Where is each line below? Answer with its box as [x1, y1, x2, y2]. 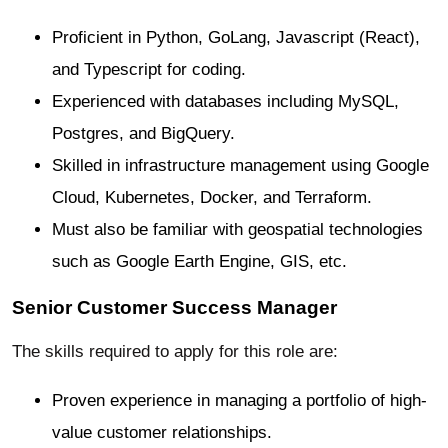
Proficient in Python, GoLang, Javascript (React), [52, 27, 420, 47]
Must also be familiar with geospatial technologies [52, 219, 423, 239]
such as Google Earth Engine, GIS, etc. [52, 251, 347, 271]
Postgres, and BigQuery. [52, 123, 235, 143]
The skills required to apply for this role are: [12, 342, 338, 362]
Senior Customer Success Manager [12, 296, 337, 318]
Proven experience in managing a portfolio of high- [52, 391, 427, 411]
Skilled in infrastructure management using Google [52, 155, 429, 175]
